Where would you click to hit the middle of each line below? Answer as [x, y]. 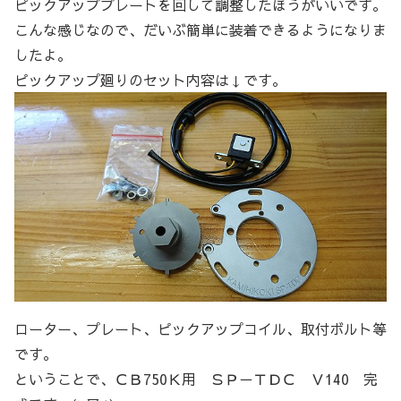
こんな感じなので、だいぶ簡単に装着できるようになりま [200, 30]
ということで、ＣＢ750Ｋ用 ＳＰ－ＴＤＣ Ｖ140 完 [196, 379]
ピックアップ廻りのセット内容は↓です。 [150, 80]
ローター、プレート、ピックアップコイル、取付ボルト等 [200, 329]
